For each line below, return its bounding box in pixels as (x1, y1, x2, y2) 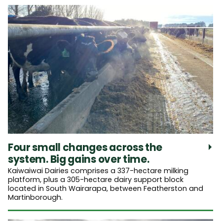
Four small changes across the (8, 140, 163, 154)
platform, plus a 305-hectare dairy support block (8, 174, 184, 184)
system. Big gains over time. (8, 152, 149, 166)
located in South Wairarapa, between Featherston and (8, 183, 203, 193)
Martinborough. (8, 192, 63, 202)
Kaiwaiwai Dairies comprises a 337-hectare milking (8, 165, 188, 176)
